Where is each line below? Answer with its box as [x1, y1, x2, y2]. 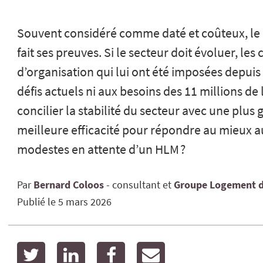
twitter [45, 242, 78, 257]
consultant [112, 178, 160, 191]
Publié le [17, 195, 58, 208]
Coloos [73, 178, 104, 191]
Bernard [33, 178, 70, 191]
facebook [124, 242, 170, 257]
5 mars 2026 [58, 195, 112, 208]
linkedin [85, 242, 124, 257]
